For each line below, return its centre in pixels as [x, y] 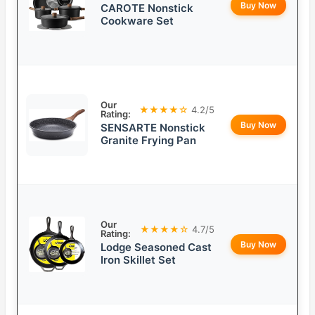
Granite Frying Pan [148, 141]
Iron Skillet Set [138, 260]
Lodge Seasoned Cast [156, 247]
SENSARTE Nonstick [153, 128]
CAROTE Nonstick [147, 8]
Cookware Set [137, 21]
